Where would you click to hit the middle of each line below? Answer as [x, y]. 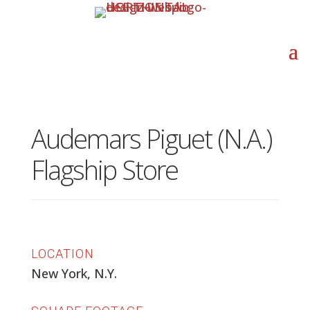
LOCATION [62, 254]
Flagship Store [104, 170]
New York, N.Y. [74, 273]
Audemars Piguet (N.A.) [151, 138]
